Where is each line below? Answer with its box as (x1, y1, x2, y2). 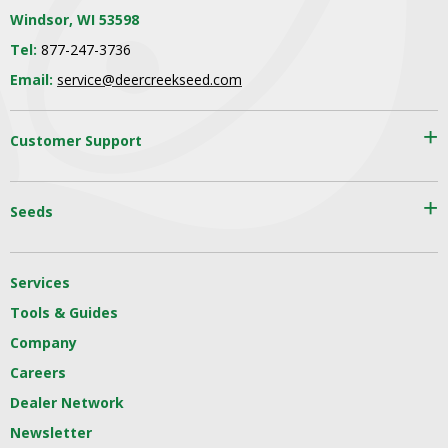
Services (10, 272, 70, 292)
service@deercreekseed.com (57, 69, 242, 89)
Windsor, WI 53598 (10, 9, 139, 29)
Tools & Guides (10, 302, 118, 322)
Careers (10, 362, 66, 382)
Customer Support (10, 130, 142, 150)
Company (10, 332, 77, 352)
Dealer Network (10, 392, 124, 412)
